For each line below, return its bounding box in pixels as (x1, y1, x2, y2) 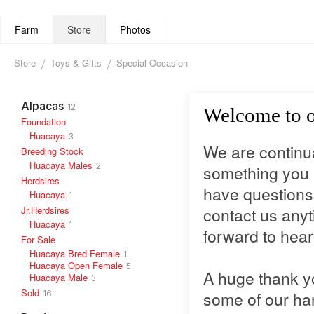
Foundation (21, 115, 66, 128)
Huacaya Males (29, 158, 93, 172)
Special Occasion (116, 56, 188, 69)
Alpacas (21, 99, 64, 113)
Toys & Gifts (50, 56, 102, 69)
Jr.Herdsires (21, 203, 69, 217)
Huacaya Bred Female (29, 247, 120, 260)
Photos (120, 22, 151, 36)
